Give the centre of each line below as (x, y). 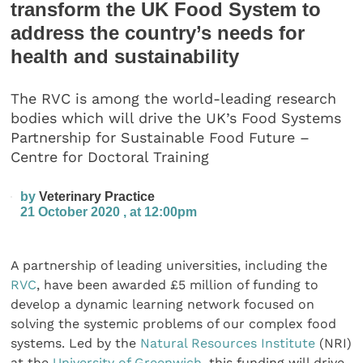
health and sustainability (125, 56)
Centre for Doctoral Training (110, 157)
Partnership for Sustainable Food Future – (160, 138)
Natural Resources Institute (228, 343)
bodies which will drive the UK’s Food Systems (176, 118)
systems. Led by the (76, 343)
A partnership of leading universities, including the (169, 265)
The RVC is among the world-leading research (174, 99)
